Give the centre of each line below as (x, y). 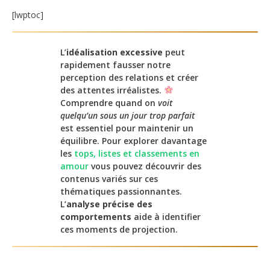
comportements (96, 217)
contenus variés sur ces (109, 179)
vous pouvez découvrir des (145, 166)
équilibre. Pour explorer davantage (133, 141)
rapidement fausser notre (115, 65)
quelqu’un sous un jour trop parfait (127, 116)
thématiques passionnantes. (121, 192)
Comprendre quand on (109, 103)
